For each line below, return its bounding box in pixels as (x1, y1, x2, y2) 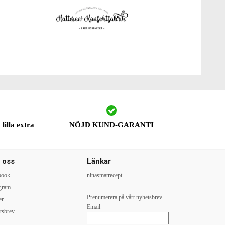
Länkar (86, 157, 111, 166)
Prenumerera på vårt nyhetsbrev (86, 194, 162, 201)
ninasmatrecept (86, 172, 122, 179)
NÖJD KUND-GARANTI (69, 121, 154, 129)
